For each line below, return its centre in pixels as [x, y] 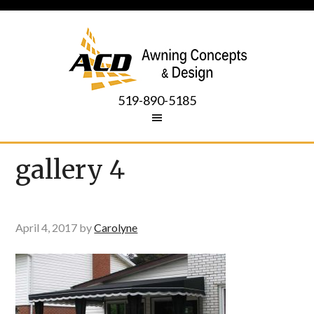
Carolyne [116, 227]
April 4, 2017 [47, 227]
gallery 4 [70, 170]
